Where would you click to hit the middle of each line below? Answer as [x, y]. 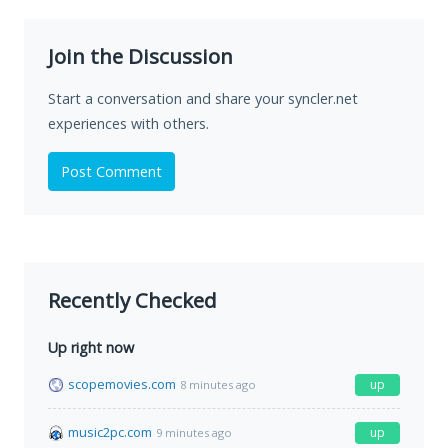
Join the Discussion [140, 56]
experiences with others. [128, 124]
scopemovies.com [122, 384]
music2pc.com [110, 432]
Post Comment [111, 172]
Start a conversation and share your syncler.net [203, 99]
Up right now [91, 348]
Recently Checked [132, 300]
